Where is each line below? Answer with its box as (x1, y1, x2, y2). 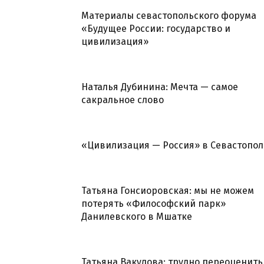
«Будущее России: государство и (81, 22, 230, 34)
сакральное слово (81, 94, 164, 105)
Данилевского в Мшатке (81, 210, 192, 222)
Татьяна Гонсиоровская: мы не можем (81, 184, 254, 196)
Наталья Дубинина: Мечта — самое (81, 81, 238, 93)
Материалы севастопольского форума (81, 9, 256, 21)
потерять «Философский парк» (81, 197, 226, 209)
